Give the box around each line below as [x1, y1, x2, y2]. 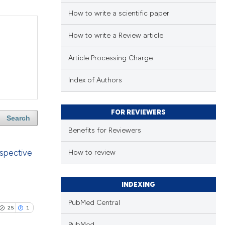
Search [6, 114, 30, 123]
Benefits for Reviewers [68, 126, 141, 135]
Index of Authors [68, 76, 122, 85]
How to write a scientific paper [68, 9, 169, 18]
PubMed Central [68, 198, 120, 207]
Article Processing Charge [68, 53, 153, 62]
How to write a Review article [68, 31, 163, 40]
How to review [68, 148, 116, 157]
